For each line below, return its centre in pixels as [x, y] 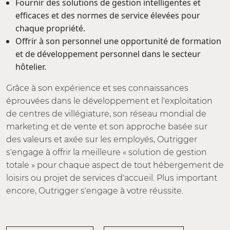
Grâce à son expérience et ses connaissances [97, 88]
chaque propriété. [50, 28]
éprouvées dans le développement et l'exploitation [109, 101]
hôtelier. [31, 67]
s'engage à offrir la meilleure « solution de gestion [107, 152]
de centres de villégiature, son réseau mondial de [106, 114]
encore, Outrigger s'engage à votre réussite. [95, 191]
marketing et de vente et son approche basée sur [107, 127]
